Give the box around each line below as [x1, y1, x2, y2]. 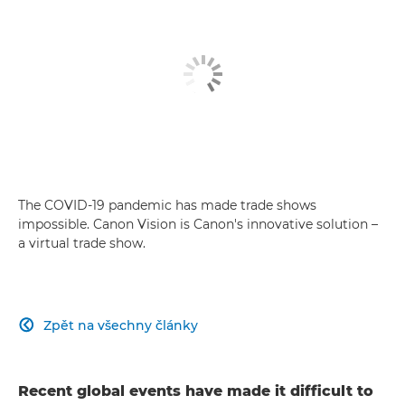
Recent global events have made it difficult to [18, 381, 373, 400]
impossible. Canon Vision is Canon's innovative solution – [18, 215, 378, 232]
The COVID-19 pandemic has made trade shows [18, 196, 316, 213]
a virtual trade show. [18, 234, 146, 251]
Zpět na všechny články [43, 316, 198, 334]
